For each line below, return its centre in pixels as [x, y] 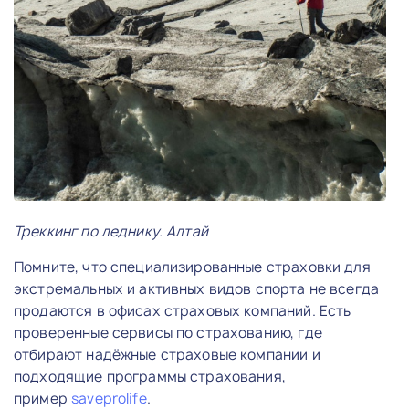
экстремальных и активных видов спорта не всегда [197, 288]
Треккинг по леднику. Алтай [111, 231]
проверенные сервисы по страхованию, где [168, 332]
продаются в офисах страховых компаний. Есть [183, 310]
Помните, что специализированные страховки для [192, 267]
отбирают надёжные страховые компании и [167, 354]
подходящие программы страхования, [150, 376]
